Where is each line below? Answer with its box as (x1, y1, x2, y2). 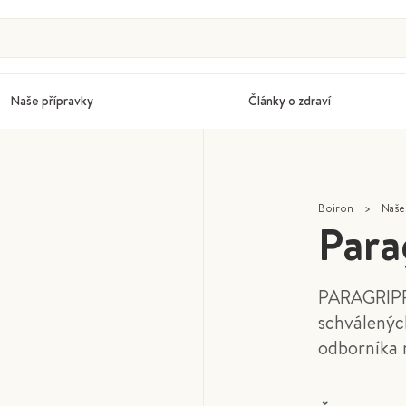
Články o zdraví (247, 91, 331, 110)
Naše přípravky (10, 91, 94, 110)
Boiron (317, 199, 353, 216)
